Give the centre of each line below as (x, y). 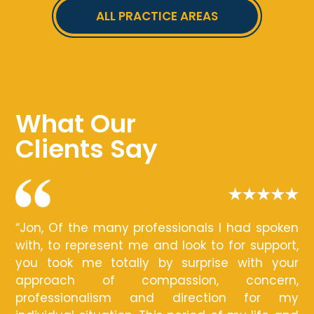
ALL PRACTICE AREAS (157, 16)
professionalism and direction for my (157, 298)
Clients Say (87, 149)
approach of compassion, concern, (157, 281)
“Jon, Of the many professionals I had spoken (157, 228)
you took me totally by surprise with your (157, 263)
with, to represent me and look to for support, (157, 246)
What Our (76, 124)
